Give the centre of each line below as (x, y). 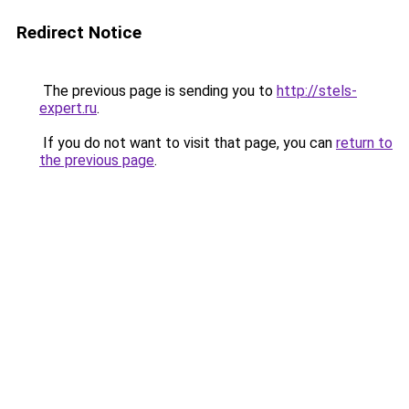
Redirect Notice (79, 32)
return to (364, 143)
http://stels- (317, 91)
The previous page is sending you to (158, 91)
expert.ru (68, 108)
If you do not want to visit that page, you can (188, 143)
